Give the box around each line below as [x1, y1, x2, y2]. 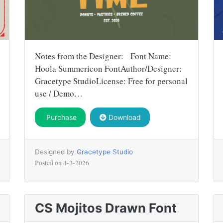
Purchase [44, 112, 77, 121]
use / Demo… [35, 87, 83, 99]
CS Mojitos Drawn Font [35, 200, 177, 216]
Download [106, 112, 141, 121]
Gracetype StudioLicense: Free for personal [35, 75, 188, 87]
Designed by [35, 147, 77, 156]
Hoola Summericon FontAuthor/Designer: [35, 62, 182, 74]
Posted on [35, 158, 63, 167]
